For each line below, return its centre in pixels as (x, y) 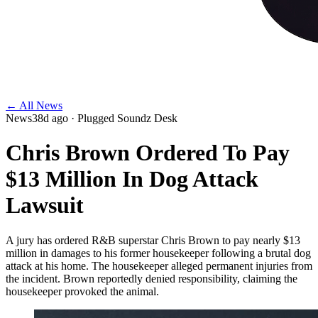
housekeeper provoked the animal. (82, 291)
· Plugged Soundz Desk (123, 118)
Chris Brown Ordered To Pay (148, 153)
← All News (34, 105)
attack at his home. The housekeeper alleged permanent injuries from (159, 265)
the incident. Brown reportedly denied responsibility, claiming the (152, 278)
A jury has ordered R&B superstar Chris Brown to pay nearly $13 (153, 240)
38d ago (50, 118)
